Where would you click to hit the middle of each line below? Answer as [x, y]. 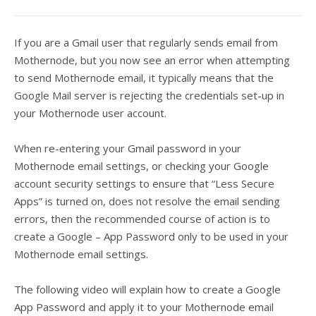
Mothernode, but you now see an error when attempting [152, 60]
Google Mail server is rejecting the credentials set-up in [149, 95]
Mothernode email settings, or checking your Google [141, 166]
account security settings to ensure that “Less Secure [144, 183]
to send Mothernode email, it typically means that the [144, 78]
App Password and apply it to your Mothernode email [144, 307]
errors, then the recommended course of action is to [142, 219]
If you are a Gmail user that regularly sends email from [146, 42]
